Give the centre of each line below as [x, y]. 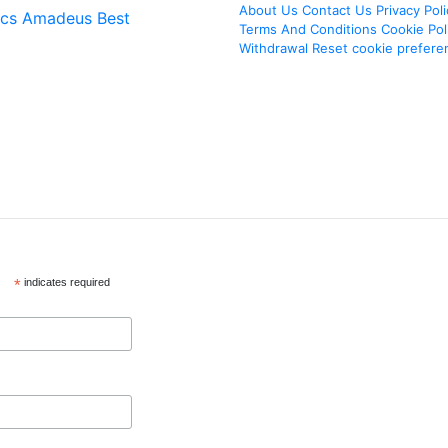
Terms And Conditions [308, 29]
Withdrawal [273, 48]
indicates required [65, 282]
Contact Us [337, 10]
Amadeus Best [75, 18]
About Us [268, 10]
